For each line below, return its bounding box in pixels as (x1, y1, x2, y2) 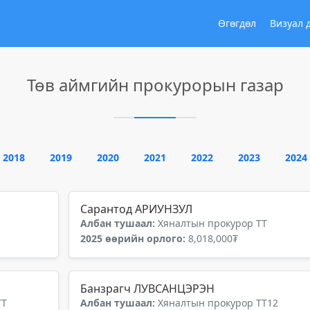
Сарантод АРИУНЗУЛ (80, 201, 192, 217)
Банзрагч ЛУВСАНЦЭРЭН (80, 281, 215, 296)
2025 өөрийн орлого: (80, 232, 188, 245)
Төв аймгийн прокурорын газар (26, 73, 284, 96)
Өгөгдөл (218, 17, 256, 30)
